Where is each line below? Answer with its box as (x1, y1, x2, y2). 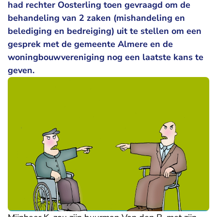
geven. (8, 64, 34, 76)
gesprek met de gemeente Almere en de (8, 38, 173, 50)
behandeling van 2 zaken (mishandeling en (8, 12, 185, 24)
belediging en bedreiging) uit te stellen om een (8, 25, 201, 37)
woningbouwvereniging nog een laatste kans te (8, 51, 203, 63)
